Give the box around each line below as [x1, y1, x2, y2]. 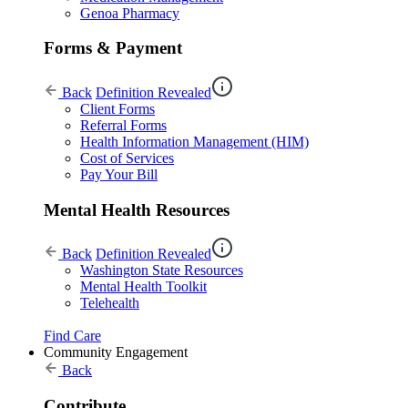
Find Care [44, 328, 101, 344]
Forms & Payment [44, 38, 182, 58]
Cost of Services [80, 149, 174, 166]
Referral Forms [80, 117, 167, 133]
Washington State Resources [80, 262, 243, 279]
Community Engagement [44, 344, 188, 361]
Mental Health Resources [44, 199, 229, 219]
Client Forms [80, 100, 155, 117]
